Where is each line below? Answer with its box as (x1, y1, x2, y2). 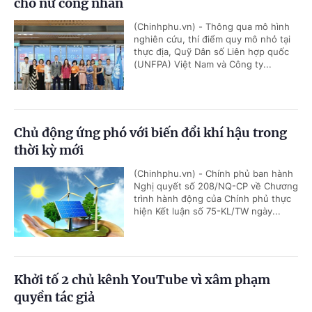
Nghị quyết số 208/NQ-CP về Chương (134, 180, 298, 192)
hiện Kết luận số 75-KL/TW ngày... (134, 205, 281, 217)
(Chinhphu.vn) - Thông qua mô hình (134, 21, 290, 33)
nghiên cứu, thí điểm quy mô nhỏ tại (134, 33, 290, 45)
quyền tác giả (14, 289, 95, 306)
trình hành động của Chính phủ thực (134, 193, 291, 205)
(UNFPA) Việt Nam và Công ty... (134, 58, 272, 70)
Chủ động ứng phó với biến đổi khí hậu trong (14, 125, 287, 141)
